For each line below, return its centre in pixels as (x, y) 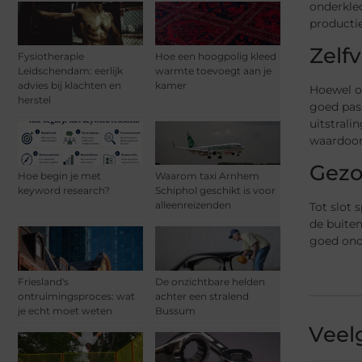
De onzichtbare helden (210, 281)
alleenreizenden (193, 205)
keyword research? (64, 191)
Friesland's (43, 281)
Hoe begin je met (59, 176)
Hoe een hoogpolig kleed (216, 57)
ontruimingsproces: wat (76, 296)
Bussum (175, 310)
